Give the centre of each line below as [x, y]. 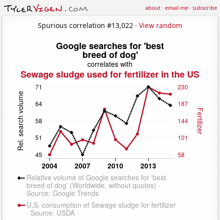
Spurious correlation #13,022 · [88, 25]
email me [177, 8]
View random [161, 25]
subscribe [205, 8]
